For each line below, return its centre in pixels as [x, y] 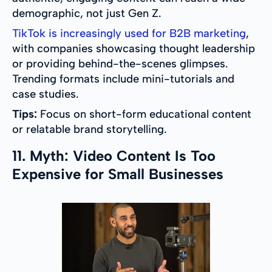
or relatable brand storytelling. [90, 130]
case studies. [46, 94]
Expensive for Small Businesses [118, 174]
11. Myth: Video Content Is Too [114, 156]
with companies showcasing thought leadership [134, 49]
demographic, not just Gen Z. [87, 14]
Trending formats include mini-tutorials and [123, 79]
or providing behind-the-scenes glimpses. [120, 64]
